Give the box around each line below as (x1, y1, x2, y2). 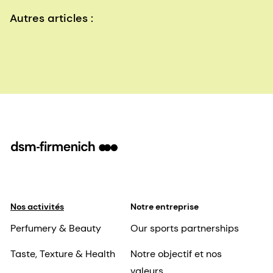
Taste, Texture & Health (10, 247, 115, 261)
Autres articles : (10, 11, 93, 26)
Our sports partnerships (130, 222, 239, 235)
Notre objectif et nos (130, 247, 222, 261)
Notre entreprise (130, 201, 199, 213)
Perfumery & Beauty (10, 222, 101, 235)
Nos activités (10, 201, 64, 213)
